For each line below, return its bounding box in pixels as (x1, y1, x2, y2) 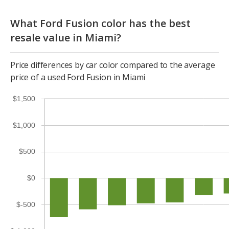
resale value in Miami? (10, 31, 121, 45)
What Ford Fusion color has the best (10, 16, 191, 31)
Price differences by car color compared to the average (10, 59, 215, 71)
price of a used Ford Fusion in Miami (10, 72, 146, 83)
